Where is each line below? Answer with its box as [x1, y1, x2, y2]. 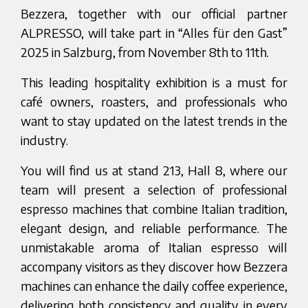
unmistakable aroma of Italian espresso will [21, 239, 287, 255]
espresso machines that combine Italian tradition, [21, 201, 287, 217]
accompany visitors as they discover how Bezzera [21, 258, 287, 274]
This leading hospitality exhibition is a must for [21, 74, 287, 90]
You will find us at [21, 162, 123, 178]
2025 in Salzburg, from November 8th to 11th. [21, 44, 269, 60]
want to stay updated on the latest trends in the [21, 113, 287, 129]
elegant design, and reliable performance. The [21, 220, 287, 236]
